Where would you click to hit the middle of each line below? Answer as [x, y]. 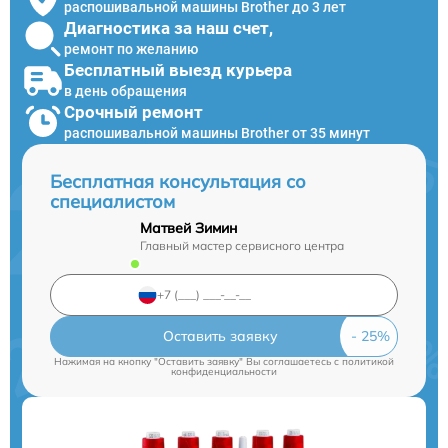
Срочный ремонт [133, 112]
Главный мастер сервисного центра [242, 245]
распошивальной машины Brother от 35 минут [217, 133]
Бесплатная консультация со [178, 181]
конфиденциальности [224, 371]
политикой [368, 361]
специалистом [112, 201]
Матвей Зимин [188, 227]
